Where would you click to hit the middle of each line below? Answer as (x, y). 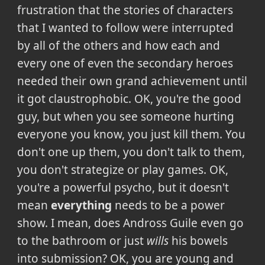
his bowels (198, 241)
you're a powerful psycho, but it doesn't (123, 188)
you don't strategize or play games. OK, (122, 170)
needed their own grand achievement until (132, 81)
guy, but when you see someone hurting (125, 117)
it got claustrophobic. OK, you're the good (129, 99)
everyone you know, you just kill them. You (131, 135)
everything (81, 206)
